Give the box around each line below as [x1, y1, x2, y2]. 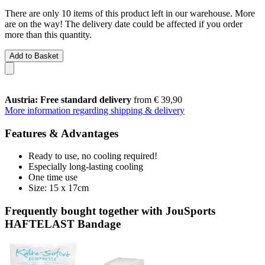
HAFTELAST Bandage [5, 217, 121, 230]
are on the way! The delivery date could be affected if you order [5, 18, 243, 29]
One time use [28, 172, 77, 183]
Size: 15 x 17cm [28, 183, 89, 193]
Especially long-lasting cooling [28, 161, 143, 172]
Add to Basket [9, 51, 59, 60]
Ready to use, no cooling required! [28, 151, 157, 161]
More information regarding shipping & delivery [5, 105, 185, 115]
